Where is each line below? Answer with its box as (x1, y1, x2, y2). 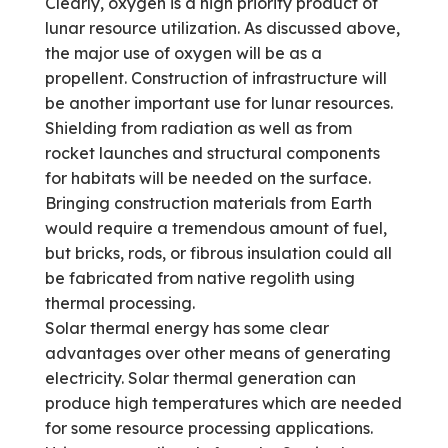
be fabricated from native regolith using (44, 268, 355, 288)
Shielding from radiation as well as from (44, 118, 352, 138)
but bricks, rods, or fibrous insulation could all (44, 243, 392, 263)
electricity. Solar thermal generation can (44, 368, 356, 388)
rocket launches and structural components (44, 143, 380, 163)
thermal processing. (44, 293, 195, 313)
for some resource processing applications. (44, 418, 373, 438)
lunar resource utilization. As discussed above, (44, 18, 400, 38)
